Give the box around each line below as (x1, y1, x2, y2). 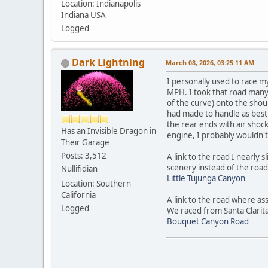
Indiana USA (61, 10, 106, 21)
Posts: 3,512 (61, 150, 106, 162)
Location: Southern (61, 178, 131, 190)
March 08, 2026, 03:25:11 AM (166, 58, 254, 68)
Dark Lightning (72, 56, 145, 69)
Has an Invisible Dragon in (61, 126, 156, 137)
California (61, 190, 96, 201)
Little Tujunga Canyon (167, 173, 245, 184)
